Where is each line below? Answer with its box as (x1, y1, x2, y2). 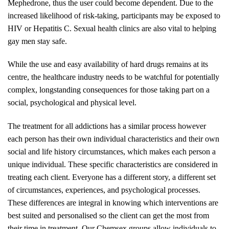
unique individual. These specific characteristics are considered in (8, 159, 218, 168)
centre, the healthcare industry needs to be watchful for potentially (8, 72, 219, 81)
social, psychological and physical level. (8, 98, 136, 106)
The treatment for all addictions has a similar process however (8, 121, 206, 130)
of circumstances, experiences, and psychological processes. (8, 185, 200, 194)
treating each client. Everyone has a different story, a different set (8, 172, 216, 181)
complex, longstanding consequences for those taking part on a (8, 85, 210, 94)
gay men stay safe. (8, 36, 67, 44)
